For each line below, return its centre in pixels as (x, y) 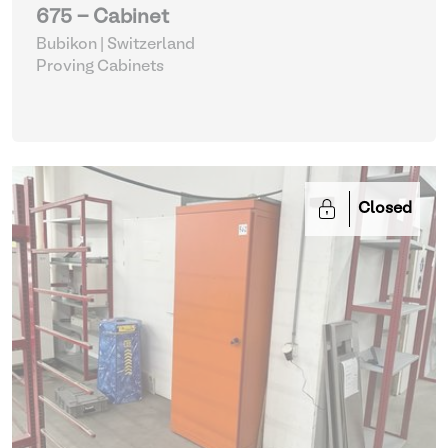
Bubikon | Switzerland (115, 45)
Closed (385, 209)
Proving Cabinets (100, 67)
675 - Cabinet (102, 18)
